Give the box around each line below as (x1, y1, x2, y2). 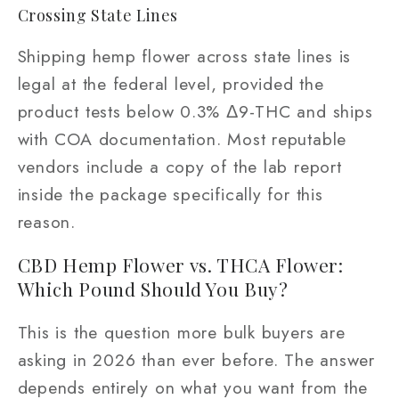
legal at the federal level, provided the (17, 70, 324, 96)
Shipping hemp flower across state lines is (17, 43, 352, 69)
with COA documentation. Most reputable (17, 126, 347, 151)
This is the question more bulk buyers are (17, 319, 346, 345)
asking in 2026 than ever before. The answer (17, 346, 376, 372)
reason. (17, 208, 76, 234)
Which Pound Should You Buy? (17, 276, 289, 302)
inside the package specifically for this (17, 181, 323, 207)
